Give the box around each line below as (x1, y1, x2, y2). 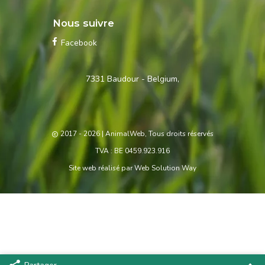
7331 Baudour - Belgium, (86, 73, 179, 85)
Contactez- (8, 72, 65, 85)
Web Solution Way (134, 163, 196, 173)
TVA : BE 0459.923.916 (95, 146, 170, 156)
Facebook (60, 37, 97, 49)
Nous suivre (52, 17, 114, 30)
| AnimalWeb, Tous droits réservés (100, 129, 214, 139)
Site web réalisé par (69, 163, 134, 173)
